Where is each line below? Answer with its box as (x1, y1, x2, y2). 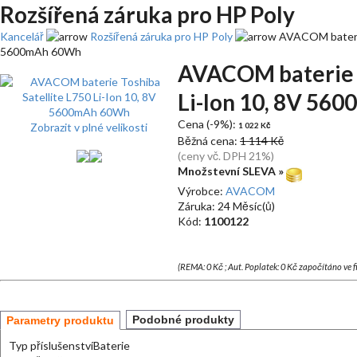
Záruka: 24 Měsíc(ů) (178, 199, 275, 213)
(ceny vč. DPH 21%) (178, 149, 274, 163)
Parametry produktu (6, 314, 114, 327)
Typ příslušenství (9, 339, 93, 352)
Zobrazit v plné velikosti (30, 120, 147, 134)
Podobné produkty (132, 313, 234, 326)
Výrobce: (178, 184, 226, 198)
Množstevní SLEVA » (178, 164, 286, 178)
